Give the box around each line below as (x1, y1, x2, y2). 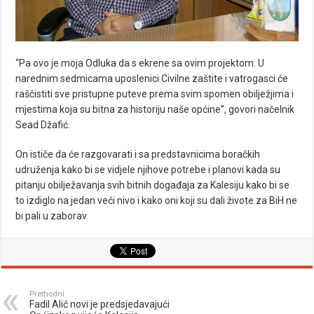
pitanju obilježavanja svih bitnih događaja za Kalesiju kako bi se (15, 179, 290, 191)
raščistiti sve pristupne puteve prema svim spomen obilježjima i (15, 88, 294, 100)
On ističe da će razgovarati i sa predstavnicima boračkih (15, 148, 261, 160)
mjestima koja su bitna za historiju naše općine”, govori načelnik (15, 103, 295, 115)
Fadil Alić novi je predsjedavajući (29, 298, 170, 310)
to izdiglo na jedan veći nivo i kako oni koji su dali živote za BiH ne (15, 194, 298, 206)
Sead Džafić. (15, 118, 71, 130)
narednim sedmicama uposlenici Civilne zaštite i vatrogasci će (15, 72, 289, 84)
